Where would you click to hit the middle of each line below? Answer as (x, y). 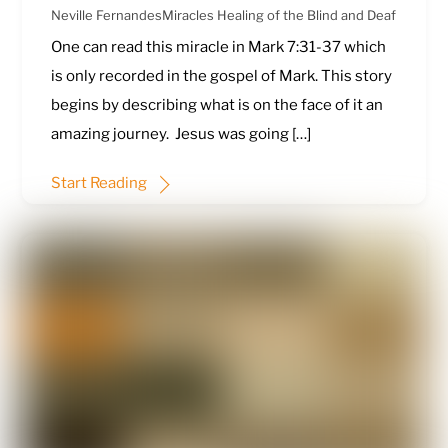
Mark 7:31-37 (294, 47)
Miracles (187, 15)
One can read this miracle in (149, 47)
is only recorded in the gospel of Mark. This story (221, 76)
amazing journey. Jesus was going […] (180, 134)
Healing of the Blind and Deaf (306, 15)
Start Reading (98, 182)
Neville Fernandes (106, 15)
